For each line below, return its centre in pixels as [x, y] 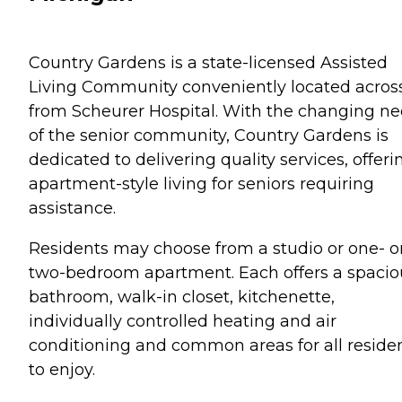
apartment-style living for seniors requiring [201, 184]
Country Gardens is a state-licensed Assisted [208, 62]
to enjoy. [62, 369]
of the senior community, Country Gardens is [209, 135]
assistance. [72, 208]
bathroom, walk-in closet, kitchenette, [182, 297]
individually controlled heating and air [183, 321]
